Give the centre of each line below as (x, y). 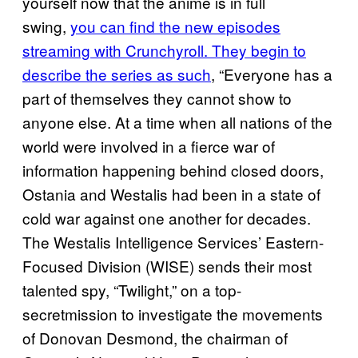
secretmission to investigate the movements (173, 314)
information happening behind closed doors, (173, 170)
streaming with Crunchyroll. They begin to (164, 50)
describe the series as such (117, 74)
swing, (46, 26)
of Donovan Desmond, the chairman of (155, 338)
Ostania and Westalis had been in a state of (171, 194)
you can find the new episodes (175, 26)
